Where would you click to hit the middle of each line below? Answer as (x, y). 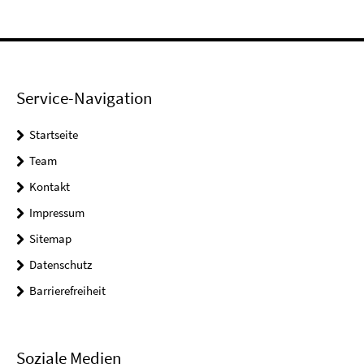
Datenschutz (61, 265)
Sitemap (50, 239)
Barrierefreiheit (67, 291)
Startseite (54, 135)
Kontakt (50, 187)
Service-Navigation (84, 98)
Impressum (57, 213)
